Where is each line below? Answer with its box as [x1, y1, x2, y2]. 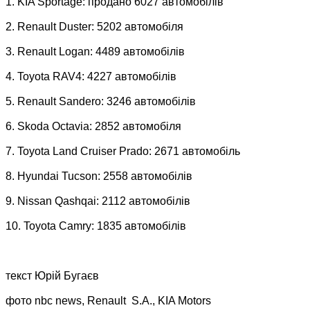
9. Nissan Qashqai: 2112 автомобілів [6, 194, 190, 207]
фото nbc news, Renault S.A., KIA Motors [6, 294, 211, 307]
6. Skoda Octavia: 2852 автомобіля [6, 120, 181, 132]
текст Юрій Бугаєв [6, 269, 99, 282]
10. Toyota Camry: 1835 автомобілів [6, 219, 186, 232]
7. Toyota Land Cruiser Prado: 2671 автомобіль [6, 145, 240, 157]
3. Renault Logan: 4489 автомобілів [6, 45, 185, 57]
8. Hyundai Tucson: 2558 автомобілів [6, 170, 192, 182]
